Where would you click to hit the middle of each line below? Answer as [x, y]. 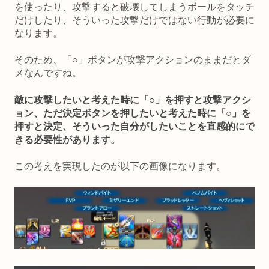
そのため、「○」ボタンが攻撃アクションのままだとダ [133, 60]
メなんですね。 [48, 73]
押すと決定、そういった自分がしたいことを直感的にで [134, 126]
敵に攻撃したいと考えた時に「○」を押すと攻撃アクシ [133, 100]
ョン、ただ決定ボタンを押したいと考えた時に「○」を [133, 113]
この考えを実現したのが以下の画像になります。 [120, 166]
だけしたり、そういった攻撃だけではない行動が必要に [134, 20]
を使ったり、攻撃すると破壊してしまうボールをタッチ [134, 7]
